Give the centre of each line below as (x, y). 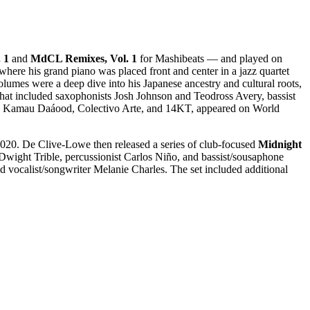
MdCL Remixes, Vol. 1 (84, 58)
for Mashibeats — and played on (210, 58)
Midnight (280, 144)
